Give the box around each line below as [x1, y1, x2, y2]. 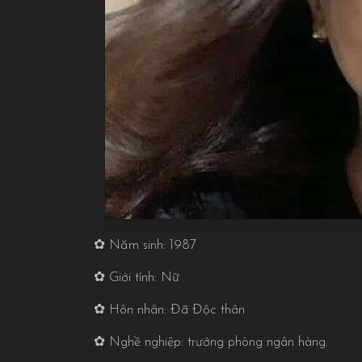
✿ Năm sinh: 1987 [93, 238, 196, 252]
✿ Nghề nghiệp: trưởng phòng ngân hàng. [93, 335, 328, 349]
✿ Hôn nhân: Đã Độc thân [93, 302, 245, 317]
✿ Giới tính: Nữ [93, 270, 179, 284]
